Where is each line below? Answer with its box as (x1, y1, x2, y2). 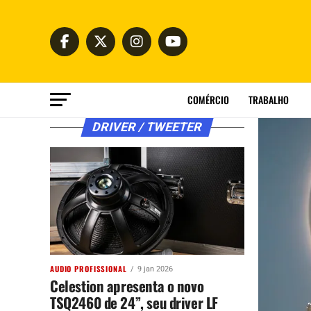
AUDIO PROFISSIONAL (50, 263, 127, 274)
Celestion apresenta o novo (50, 275, 204, 296)
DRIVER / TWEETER (90, 120, 204, 134)
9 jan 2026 (137, 264, 173, 274)
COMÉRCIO (187, 92, 229, 107)
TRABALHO (248, 92, 289, 107)
